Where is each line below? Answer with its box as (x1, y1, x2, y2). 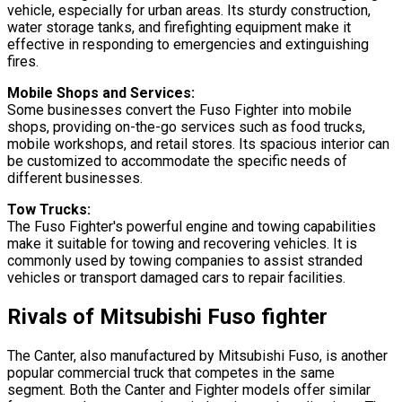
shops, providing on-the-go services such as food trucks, (7, 118, 365, 136)
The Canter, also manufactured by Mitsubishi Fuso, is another (7, 346, 388, 364)
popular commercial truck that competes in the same (7, 363, 335, 381)
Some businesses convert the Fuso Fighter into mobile (7, 101, 352, 119)
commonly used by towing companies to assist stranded (7, 252, 363, 270)
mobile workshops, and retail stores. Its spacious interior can (7, 135, 389, 153)
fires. (7, 53, 39, 71)
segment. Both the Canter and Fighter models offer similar (7, 380, 371, 398)
